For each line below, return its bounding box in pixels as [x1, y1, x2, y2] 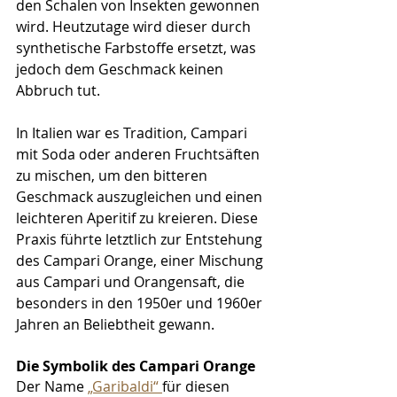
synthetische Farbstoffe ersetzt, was [16, 38, 260, 58]
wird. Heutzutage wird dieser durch [16, 17, 254, 37]
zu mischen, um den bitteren [16, 166, 211, 186]
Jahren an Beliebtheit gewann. [16, 315, 214, 335]
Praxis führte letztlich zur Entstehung [16, 230, 266, 250]
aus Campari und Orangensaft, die [16, 272, 248, 292]
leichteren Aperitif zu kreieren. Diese [16, 208, 261, 229]
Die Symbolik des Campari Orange [16, 356, 255, 377]
